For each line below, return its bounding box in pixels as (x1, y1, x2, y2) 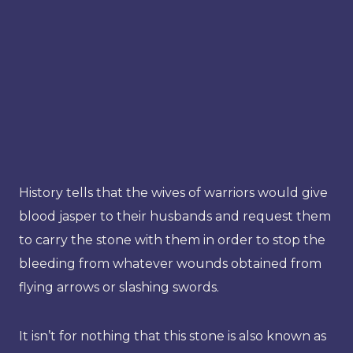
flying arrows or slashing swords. (19, 279, 219, 295)
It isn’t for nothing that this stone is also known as (19, 328, 326, 344)
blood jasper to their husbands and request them (19, 208, 331, 224)
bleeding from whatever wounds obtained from (19, 255, 321, 271)
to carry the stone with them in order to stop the (19, 232, 325, 247)
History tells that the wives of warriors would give (19, 184, 328, 200)
